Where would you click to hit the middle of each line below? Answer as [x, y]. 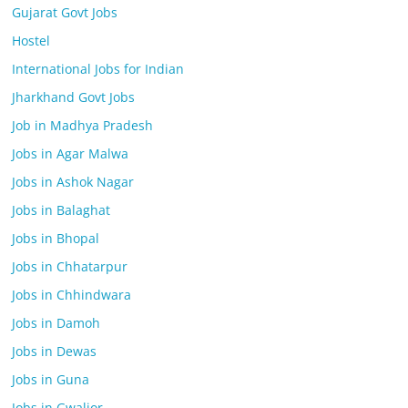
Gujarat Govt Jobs [65, 12]
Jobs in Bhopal [56, 238]
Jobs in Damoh [56, 323]
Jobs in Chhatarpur [70, 266]
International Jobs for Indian [98, 69]
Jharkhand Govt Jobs [74, 97]
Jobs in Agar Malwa [71, 153]
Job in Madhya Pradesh [83, 125]
